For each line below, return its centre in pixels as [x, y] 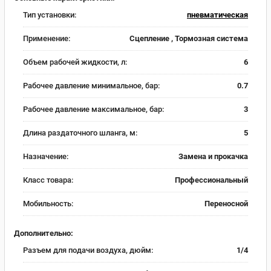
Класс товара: [48, 180]
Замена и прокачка [213, 156]
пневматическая [217, 15]
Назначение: [46, 156]
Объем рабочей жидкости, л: [75, 62]
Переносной [226, 204]
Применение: [47, 38]
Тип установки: [50, 15]
